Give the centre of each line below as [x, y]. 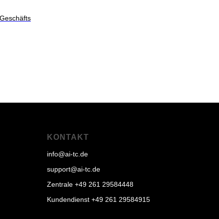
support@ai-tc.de [74, 169]
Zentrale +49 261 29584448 [90, 184]
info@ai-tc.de [67, 154]
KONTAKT [68, 137]
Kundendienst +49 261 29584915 [99, 199]
